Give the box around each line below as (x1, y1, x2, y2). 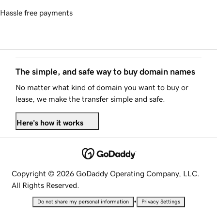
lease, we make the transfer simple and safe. (15, 95, 165, 103)
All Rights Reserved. (12, 181, 79, 189)
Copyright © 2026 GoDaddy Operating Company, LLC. (12, 169, 200, 177)
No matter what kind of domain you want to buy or (15, 83, 188, 92)
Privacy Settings (141, 199, 180, 204)
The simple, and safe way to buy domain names (15, 67, 195, 77)
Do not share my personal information (37, 199, 129, 204)
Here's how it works (16, 119, 83, 127)
